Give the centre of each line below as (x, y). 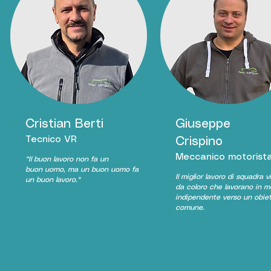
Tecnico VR (51, 140)
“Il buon (39, 159)
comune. (190, 208)
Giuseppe (203, 124)
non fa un (90, 159)
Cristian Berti (64, 124)
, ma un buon (87, 170)
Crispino (199, 142)
